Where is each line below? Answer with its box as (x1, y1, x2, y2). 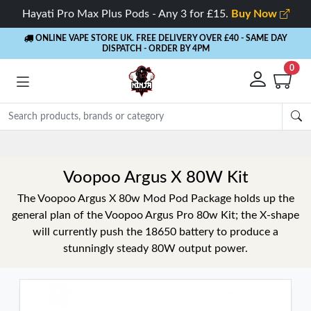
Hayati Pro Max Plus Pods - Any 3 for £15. (22, 8, 231, 19)
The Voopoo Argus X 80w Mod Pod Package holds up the (17, 193, 294, 204)
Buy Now (230, 8, 280, 19)
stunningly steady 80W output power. (63, 243, 248, 254)
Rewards (78, 138, 115, 149)
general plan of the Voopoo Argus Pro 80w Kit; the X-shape (12, 210, 299, 221)
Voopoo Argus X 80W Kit (62, 169, 249, 186)
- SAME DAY (240, 34, 287, 42)
